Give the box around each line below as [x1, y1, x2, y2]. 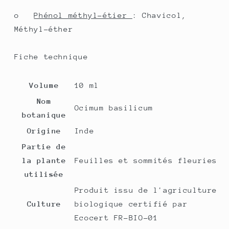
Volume [29, 80, 59, 89]
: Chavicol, [132, 11, 187, 20]
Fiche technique [14, 52, 88, 61]
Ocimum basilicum [74, 103, 153, 112]
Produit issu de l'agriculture [74, 185, 218, 194]
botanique [21, 110, 66, 119]
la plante [21, 155, 66, 165]
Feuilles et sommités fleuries [74, 155, 218, 165]
